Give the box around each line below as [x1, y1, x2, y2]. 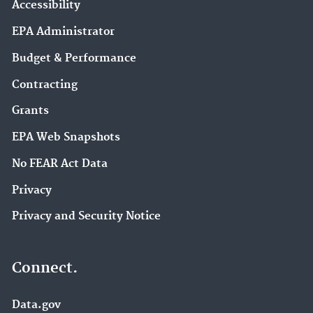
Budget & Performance [12, 51, 136, 65]
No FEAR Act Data [12, 156, 108, 170]
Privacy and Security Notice [12, 210, 161, 224]
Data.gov [12, 298, 61, 312]
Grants [12, 104, 49, 118]
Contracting [12, 78, 78, 92]
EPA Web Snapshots [12, 131, 120, 144]
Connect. [12, 259, 78, 277]
